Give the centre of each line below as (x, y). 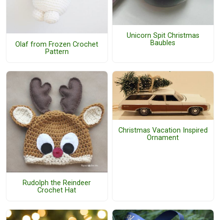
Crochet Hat (57, 190)
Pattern (57, 52)
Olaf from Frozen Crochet (57, 44)
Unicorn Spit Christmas (163, 35)
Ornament (163, 138)
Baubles (163, 43)
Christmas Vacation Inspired (163, 131)
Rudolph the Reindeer (57, 183)
